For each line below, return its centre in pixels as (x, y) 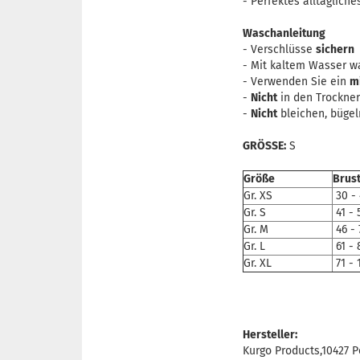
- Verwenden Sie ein (296, 82)
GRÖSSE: (264, 146)
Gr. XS (258, 196)
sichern (335, 49)
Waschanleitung (284, 33)
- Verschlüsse (279, 49)
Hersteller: (270, 335)
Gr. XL (258, 263)
